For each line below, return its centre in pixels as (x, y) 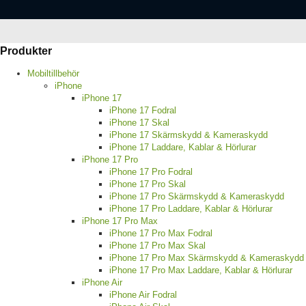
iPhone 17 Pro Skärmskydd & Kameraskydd (197, 197)
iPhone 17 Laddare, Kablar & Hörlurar (183, 148)
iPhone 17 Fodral (143, 111)
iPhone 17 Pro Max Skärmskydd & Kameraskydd (207, 258)
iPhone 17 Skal (139, 123)
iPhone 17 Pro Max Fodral (161, 234)
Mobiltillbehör (53, 74)
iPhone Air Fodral (143, 295)
